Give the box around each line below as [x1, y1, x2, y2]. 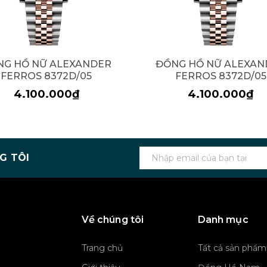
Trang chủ [81, 243, 123, 253]
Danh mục [197, 214, 249, 225]
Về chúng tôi [81, 214, 144, 225]
